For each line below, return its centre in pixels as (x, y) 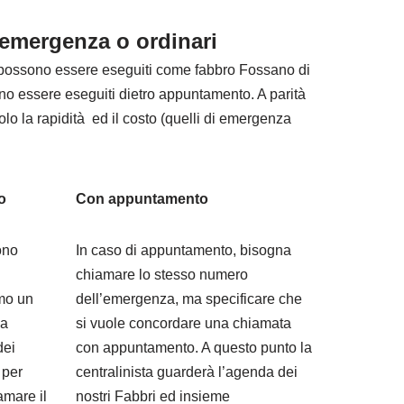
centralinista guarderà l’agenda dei (186, 372)
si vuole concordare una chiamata (183, 323)
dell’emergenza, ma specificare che (188, 299)
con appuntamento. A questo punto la (193, 348)
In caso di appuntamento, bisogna (183, 250)
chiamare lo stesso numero (161, 275)
